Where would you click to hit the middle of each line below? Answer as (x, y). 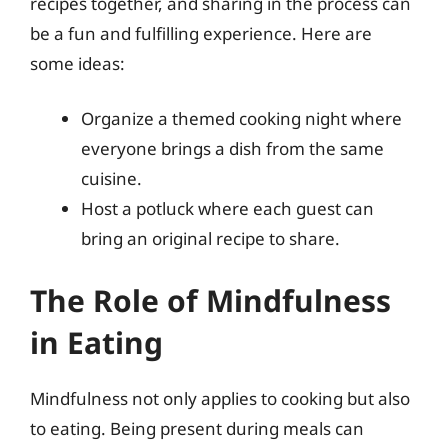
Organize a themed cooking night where (241, 118)
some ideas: (77, 63)
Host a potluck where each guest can (227, 208)
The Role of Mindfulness (210, 300)
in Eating (96, 342)
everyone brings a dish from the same (232, 148)
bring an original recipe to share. (210, 238)
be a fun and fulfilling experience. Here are (201, 33)
